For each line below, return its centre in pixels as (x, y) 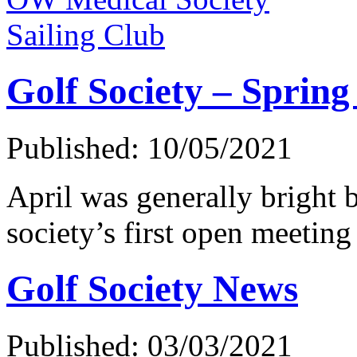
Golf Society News (152, 289)
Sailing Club (86, 35)
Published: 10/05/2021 (149, 147)
